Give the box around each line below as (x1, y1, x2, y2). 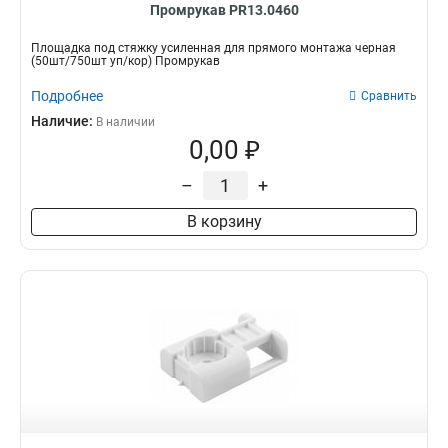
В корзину (186, 212, 262, 231)
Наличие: (31, 113, 96, 129)
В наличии (96, 115, 155, 129)
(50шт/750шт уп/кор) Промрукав (31, 54, 220, 68)
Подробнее (31, 88, 103, 104)
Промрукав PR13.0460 (149, 2, 299, 18)
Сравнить (361, 89, 417, 103)
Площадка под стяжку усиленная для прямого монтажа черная (31, 41, 396, 55)
